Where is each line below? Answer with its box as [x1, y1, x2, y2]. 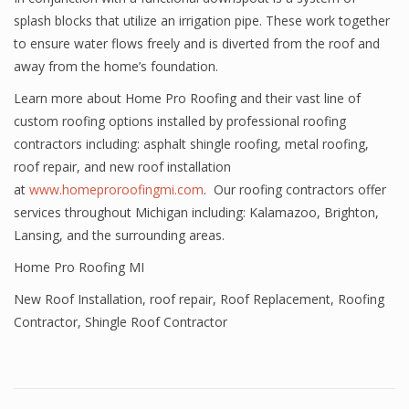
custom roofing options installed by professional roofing [14, 112, 346, 130]
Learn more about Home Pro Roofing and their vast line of [14, 89, 361, 107]
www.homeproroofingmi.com [29, 181, 204, 198]
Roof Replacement [220, 290, 330, 308]
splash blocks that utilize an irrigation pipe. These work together [14, 12, 390, 29]
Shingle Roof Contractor [85, 313, 227, 330]
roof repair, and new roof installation [14, 158, 231, 175]
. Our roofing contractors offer [204, 181, 386, 198]
